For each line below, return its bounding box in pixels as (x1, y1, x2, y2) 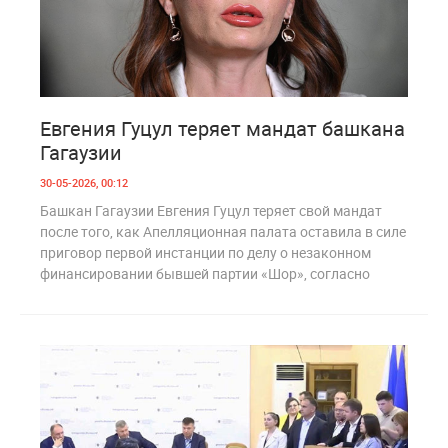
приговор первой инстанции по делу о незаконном (40, 242, 371, 262)
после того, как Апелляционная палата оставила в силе (40, 221, 406, 241)
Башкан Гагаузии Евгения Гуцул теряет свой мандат (40, 200, 382, 220)
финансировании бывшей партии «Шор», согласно (40, 263, 370, 283)
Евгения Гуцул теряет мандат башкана (40, 114, 405, 142)
